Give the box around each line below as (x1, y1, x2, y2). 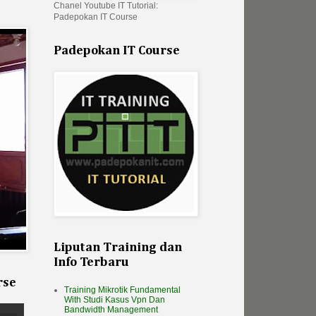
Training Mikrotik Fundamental (64, 285, 181, 296)
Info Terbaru (54, 256, 129, 269)
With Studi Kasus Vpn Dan (64, 295, 165, 305)
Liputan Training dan (54, 241, 182, 255)
